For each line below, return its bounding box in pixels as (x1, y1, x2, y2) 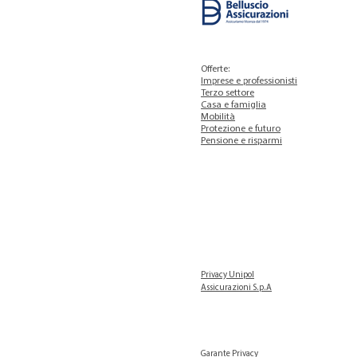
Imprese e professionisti (201, 76, 297, 86)
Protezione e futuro (201, 124, 280, 134)
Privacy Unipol (201, 270, 254, 280)
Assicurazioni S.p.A (201, 283, 272, 292)
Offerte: (201, 64, 229, 74)
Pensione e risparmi (201, 135, 282, 146)
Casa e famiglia (201, 100, 266, 110)
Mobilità (201, 112, 235, 122)
